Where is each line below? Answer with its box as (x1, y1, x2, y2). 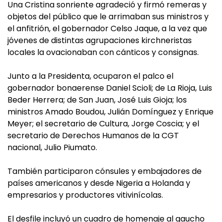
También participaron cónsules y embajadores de (7, 166, 202, 177)
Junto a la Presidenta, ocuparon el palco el (7, 70, 173, 82)
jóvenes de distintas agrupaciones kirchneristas (7, 35, 192, 47)
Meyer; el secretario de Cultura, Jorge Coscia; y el (7, 118, 199, 130)
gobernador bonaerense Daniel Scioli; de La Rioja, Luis (7, 82, 212, 94)
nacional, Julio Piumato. (7, 142, 97, 154)
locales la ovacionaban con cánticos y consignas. (7, 47, 199, 58)
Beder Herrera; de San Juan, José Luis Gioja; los (7, 94, 187, 106)
